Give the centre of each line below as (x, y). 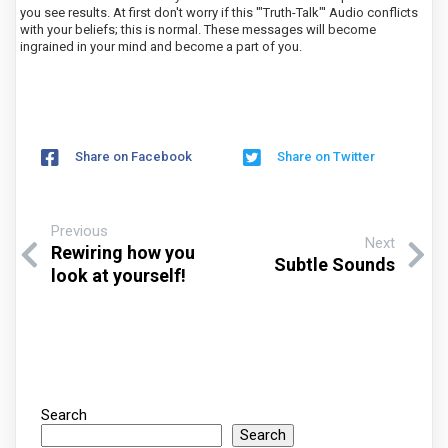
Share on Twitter (326, 156)
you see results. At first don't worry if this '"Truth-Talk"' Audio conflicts (219, 12)
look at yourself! (118, 275)
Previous (79, 231)
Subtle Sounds (334, 264)
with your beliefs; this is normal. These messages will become (198, 29)
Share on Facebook (133, 156)
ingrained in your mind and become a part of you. (161, 46)
